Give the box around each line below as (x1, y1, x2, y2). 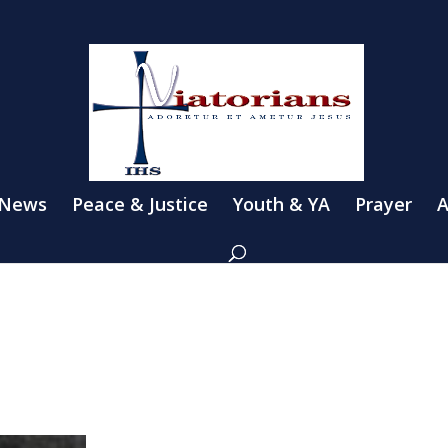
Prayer (355, 191, 412, 216)
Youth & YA (233, 191, 330, 216)
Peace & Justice (72, 191, 208, 216)
